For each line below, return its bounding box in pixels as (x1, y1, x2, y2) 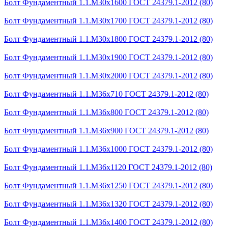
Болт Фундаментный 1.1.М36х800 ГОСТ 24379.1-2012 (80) (4, 107, 209, 117)
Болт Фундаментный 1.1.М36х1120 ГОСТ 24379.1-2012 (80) (4, 162, 212, 172)
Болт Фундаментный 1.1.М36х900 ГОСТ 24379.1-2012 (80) (4, 126, 209, 135)
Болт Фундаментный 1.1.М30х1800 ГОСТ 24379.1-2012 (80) (4, 34, 213, 43)
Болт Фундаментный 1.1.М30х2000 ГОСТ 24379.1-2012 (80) (4, 71, 213, 80)
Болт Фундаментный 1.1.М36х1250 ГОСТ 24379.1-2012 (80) (4, 181, 213, 190)
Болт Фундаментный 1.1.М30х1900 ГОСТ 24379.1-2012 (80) (4, 52, 213, 62)
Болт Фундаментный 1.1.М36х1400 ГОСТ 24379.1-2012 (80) (4, 217, 213, 226)
